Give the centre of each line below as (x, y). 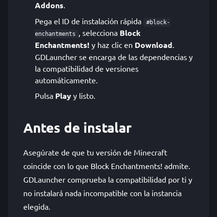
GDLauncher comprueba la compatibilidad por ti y (108, 179)
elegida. (37, 206)
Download (154, 45)
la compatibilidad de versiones (87, 68)
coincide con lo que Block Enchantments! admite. (107, 166)
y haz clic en (112, 45)
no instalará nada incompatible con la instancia (102, 193)
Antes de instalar (77, 127)
